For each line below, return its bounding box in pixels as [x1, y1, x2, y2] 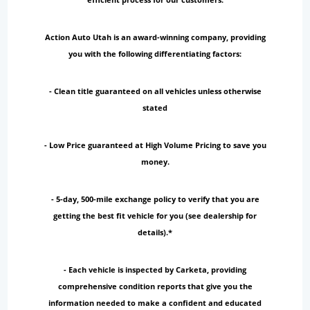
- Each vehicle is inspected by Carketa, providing [64, 264, 246, 275]
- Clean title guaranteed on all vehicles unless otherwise [48, 86, 262, 96]
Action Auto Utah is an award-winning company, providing [44, 32, 266, 42]
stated [143, 102, 167, 113]
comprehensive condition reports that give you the [57, 281, 253, 291]
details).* [138, 227, 172, 237]
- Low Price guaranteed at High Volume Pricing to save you [44, 140, 266, 150]
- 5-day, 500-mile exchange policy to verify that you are [51, 194, 259, 204]
